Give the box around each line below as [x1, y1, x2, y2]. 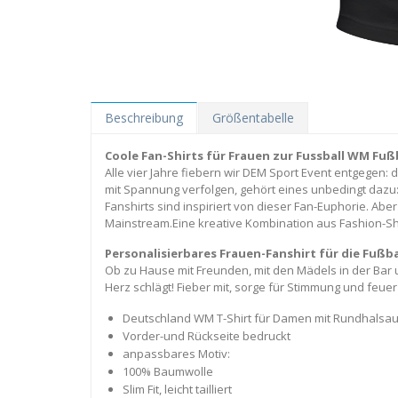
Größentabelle [212, 109, 294, 127]
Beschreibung [105, 109, 183, 127]
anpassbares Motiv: [122, 346, 230, 362]
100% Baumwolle [122, 363, 213, 380]
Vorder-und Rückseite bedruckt [122, 328, 291, 345]
